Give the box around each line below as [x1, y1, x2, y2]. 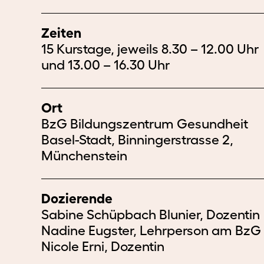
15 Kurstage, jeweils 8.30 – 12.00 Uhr [41, 41, 259, 57]
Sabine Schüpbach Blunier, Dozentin [41, 207, 260, 222]
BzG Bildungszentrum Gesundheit [41, 116, 248, 131]
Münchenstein [41, 148, 127, 163]
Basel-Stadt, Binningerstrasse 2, [41, 132, 233, 147]
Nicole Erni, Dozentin [41, 239, 164, 254]
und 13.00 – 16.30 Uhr [41, 57, 170, 72]
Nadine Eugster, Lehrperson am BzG [41, 223, 261, 238]
